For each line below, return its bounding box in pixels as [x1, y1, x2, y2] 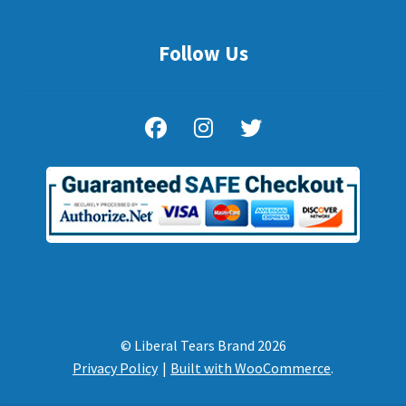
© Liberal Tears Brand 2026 [120, 335, 286, 354]
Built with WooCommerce [170, 358, 332, 377]
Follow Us [158, 40, 248, 66]
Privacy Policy [72, 358, 158, 377]
